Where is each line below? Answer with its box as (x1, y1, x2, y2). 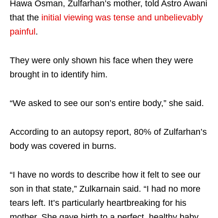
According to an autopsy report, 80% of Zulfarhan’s (10, 127, 207, 137)
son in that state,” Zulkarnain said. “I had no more (10, 183, 200, 194)
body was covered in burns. (10, 141, 116, 151)
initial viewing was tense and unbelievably (41, 12, 203, 22)
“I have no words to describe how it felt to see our (10, 169, 200, 180)
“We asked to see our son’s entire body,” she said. (10, 98, 204, 108)
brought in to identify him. (10, 69, 108, 79)
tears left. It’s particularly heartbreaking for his (10, 198, 186, 208)
